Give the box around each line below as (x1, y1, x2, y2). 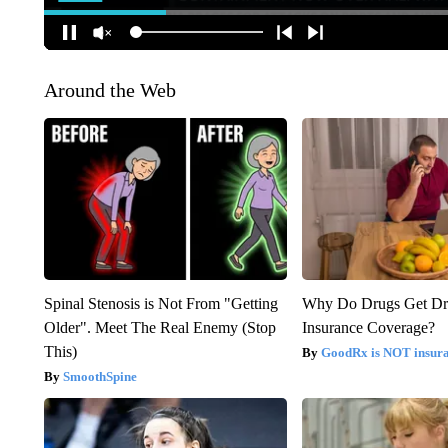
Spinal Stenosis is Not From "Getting (43, 294, 278, 312)
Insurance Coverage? (302, 318, 436, 336)
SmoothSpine (62, 368, 137, 384)
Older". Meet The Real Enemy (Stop (43, 318, 276, 336)
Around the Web (43, 78, 176, 101)
